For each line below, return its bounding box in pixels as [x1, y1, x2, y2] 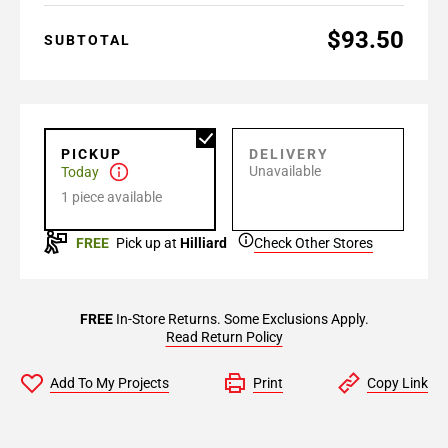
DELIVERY [249, 146, 329, 162]
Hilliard [180, 235, 227, 251]
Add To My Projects [50, 375, 169, 391]
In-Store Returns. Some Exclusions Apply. [112, 311, 369, 327]
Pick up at [116, 235, 177, 251]
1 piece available [61, 189, 162, 205]
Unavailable [249, 163, 321, 179]
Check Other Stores [254, 235, 373, 251]
